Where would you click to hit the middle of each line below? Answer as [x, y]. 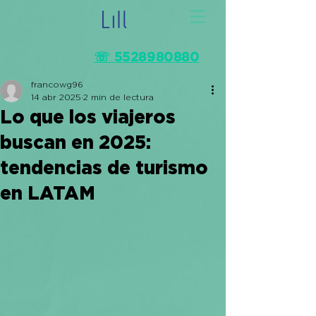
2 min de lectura [119, 97]
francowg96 [57, 84]
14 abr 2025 [56, 97]
